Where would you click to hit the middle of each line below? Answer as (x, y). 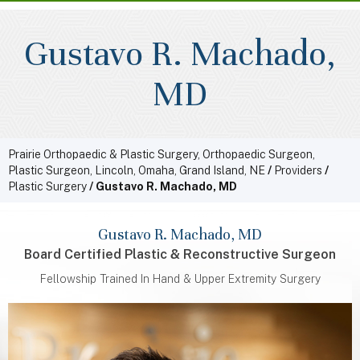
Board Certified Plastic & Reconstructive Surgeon (180, 254)
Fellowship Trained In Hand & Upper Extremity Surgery (180, 279)
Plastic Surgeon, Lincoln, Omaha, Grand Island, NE (137, 170)
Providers (298, 170)
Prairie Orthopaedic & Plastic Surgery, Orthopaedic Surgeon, (162, 154)
